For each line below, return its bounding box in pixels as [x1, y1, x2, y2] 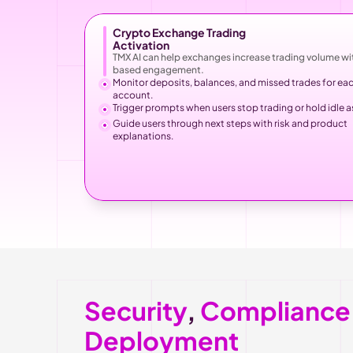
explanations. [113, 130, 173, 142]
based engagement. [113, 64, 204, 76]
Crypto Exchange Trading [113, 25, 246, 39]
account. [113, 89, 153, 101]
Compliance [200, 295, 351, 326]
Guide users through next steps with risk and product [113, 117, 347, 129]
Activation [113, 38, 169, 52]
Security [84, 295, 187, 326]
